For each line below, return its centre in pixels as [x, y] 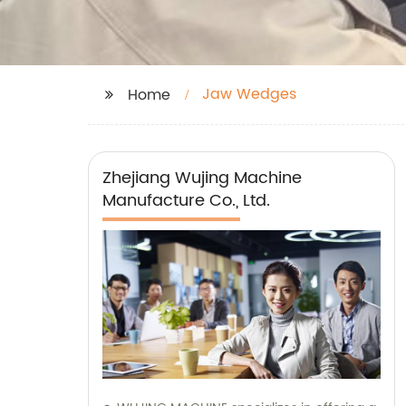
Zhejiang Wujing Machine [202, 178]
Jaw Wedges [249, 94]
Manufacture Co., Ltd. [186, 201]
